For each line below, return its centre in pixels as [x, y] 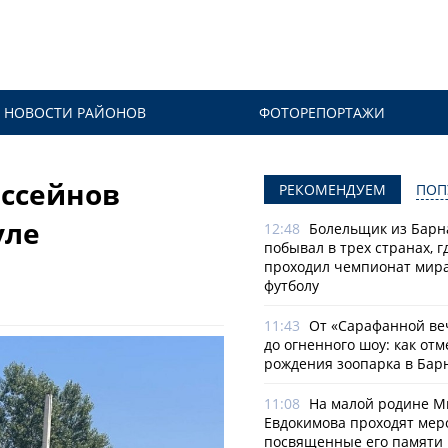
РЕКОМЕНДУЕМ [332, 189]
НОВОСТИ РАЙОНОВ [74, 112]
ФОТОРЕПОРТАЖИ [322, 112]
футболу [291, 285]
